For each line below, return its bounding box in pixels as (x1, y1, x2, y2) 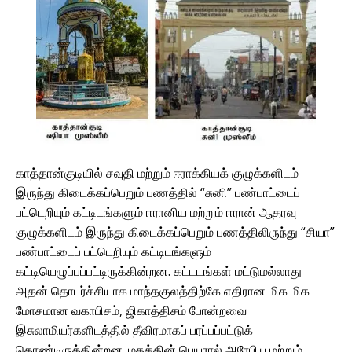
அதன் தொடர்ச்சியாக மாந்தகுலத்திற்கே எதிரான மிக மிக (16, 282, 310, 300)
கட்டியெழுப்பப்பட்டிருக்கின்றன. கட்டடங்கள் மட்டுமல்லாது (16, 262, 302, 280)
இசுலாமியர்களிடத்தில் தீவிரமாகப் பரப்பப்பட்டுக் (16, 321, 253, 339)
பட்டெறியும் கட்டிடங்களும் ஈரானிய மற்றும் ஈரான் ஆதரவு (16, 203, 296, 222)
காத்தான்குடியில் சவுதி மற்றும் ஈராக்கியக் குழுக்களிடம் (16, 164, 299, 182)
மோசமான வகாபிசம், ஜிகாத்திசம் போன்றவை (16, 302, 247, 320)
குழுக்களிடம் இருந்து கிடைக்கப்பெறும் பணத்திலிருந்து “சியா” (16, 223, 335, 241)
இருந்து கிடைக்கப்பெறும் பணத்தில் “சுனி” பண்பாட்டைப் (16, 184, 300, 202)
